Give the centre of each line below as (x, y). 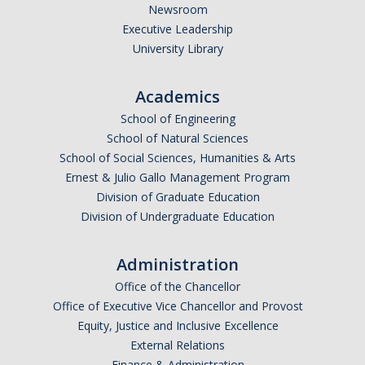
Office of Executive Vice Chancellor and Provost (178, 306)
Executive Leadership (178, 29)
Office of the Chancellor (178, 287)
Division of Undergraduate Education (178, 217)
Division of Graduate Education (178, 197)
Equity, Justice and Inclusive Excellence (178, 326)
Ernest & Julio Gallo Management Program (178, 178)
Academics (178, 97)
